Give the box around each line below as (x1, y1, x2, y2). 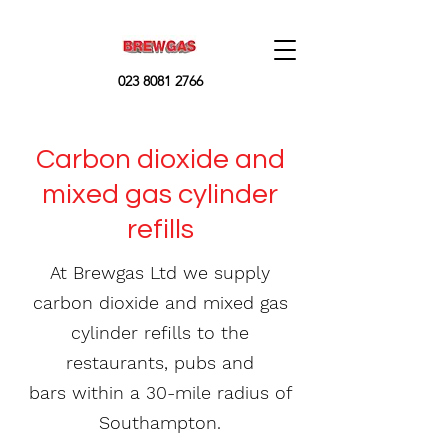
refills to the (138, 322, 249, 343)
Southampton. (99, 412, 221, 433)
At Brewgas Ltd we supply (50, 262, 270, 283)
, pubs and (164, 352, 254, 373)
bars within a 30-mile (28, 382, 217, 403)
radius (216, 382, 269, 403)
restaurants (66, 352, 164, 373)
